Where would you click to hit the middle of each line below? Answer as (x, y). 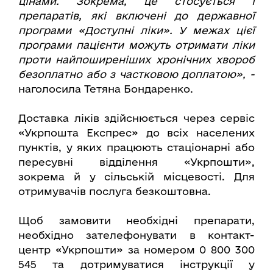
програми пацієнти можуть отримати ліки (136, 45)
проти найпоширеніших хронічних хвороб (136, 59)
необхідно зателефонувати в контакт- (136, 235)
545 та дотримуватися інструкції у (136, 264)
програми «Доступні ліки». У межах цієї (136, 30)
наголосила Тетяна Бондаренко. (106, 89)
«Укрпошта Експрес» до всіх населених (136, 133)
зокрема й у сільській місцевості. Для (136, 176)
